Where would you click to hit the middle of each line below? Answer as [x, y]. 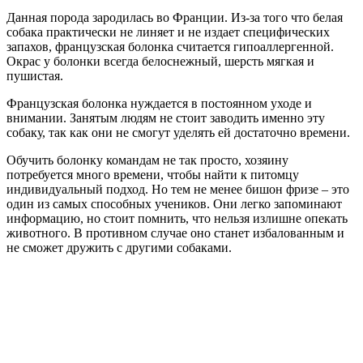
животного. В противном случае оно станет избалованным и [175, 233]
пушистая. [35, 75]
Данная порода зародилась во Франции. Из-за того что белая [175, 17]
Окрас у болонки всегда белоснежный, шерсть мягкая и [160, 61]
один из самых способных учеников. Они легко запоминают [174, 203]
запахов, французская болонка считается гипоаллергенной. [170, 46]
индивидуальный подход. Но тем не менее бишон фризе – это [178, 189]
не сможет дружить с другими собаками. [119, 247]
